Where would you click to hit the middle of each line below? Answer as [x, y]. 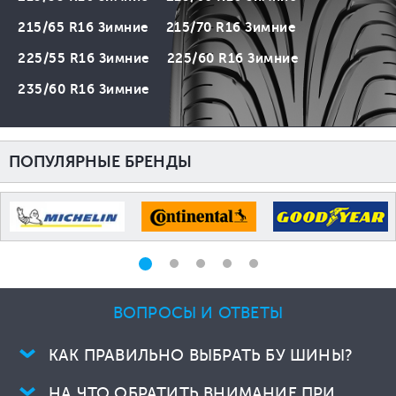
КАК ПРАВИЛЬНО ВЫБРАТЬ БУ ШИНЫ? [200, 355]
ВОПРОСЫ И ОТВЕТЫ [198, 312]
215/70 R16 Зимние [230, 27]
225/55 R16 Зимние [84, 58]
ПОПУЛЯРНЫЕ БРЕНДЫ [100, 162]
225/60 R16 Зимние [232, 58]
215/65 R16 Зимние [83, 27]
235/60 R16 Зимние [84, 89]
